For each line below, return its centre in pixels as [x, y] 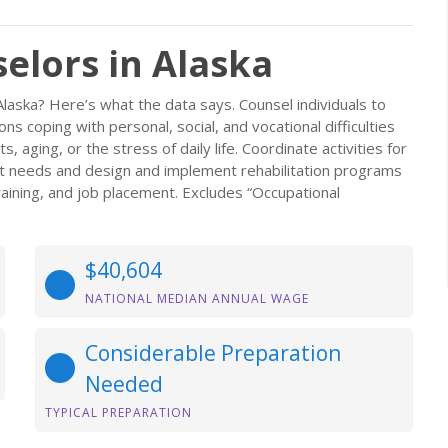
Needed [124, 384]
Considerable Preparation [213, 353]
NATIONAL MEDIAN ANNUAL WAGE [197, 298]
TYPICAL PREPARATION [118, 412]
